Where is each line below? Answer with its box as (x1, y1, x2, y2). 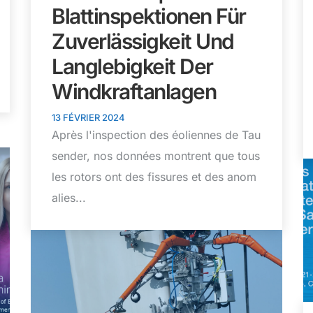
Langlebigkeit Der (52, 54, 213, 80)
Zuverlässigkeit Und (52, 29, 234, 54)
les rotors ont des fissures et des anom (52, 170, 256, 184)
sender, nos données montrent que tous (52, 149, 260, 163)
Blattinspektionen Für (52, 3, 246, 29)
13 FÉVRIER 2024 (52, 112, 125, 124)
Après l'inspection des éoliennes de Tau (52, 128, 261, 143)
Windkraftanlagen (52, 79, 216, 105)
